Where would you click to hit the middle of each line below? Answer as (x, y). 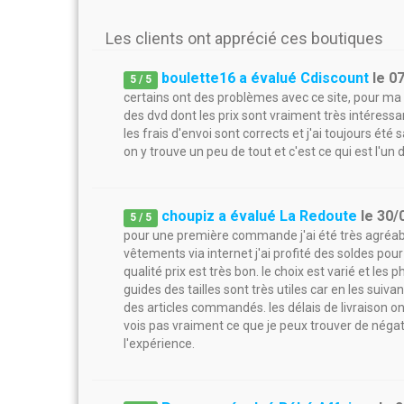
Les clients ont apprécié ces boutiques (244, 38)
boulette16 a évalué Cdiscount (266, 78)
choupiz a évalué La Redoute (260, 216)
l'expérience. (159, 344)
